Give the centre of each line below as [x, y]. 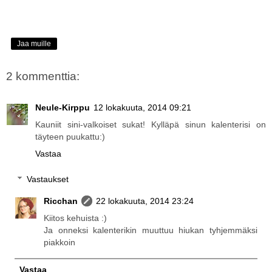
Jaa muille [34, 43]
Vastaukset [48, 179]
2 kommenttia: [43, 76]
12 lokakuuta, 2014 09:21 [142, 108]
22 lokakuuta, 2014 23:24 [145, 201]
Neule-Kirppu [63, 108]
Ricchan [61, 201]
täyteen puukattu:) [70, 137]
